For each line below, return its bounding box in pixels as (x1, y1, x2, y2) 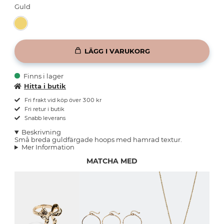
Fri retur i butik (23, 105, 64, 113)
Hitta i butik (24, 82, 66, 90)
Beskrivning (21, 128, 61, 136)
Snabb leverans (23, 114, 65, 122)
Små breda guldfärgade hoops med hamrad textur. (14, 135, 182, 144)
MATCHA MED (86, 156, 137, 166)
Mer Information (21, 143, 74, 151)
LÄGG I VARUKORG (84, 46, 150, 55)
